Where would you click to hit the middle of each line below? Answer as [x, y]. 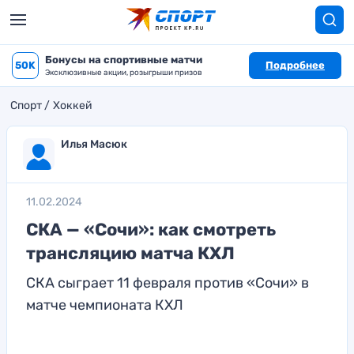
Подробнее [295, 65]
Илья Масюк [94, 144]
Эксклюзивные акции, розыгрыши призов [124, 73]
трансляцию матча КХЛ [130, 253]
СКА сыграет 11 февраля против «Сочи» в [168, 283]
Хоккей [73, 105]
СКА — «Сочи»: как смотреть [151, 230]
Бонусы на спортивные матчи [124, 60]
